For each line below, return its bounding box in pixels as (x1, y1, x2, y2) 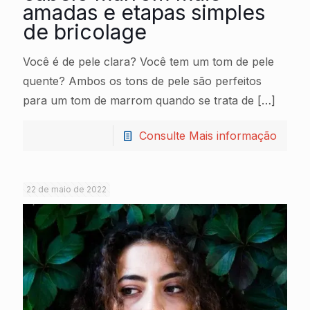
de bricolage (23, 19, 147, 44)
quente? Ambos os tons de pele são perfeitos (23, 74, 262, 88)
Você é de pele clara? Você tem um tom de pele (23, 55, 274, 69)
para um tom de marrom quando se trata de (23, 93, 254, 107)
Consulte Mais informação (139, 129, 277, 143)
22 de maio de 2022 (26, 184, 107, 194)
